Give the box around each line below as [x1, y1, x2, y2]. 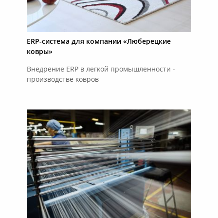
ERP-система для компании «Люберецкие [26, 38, 171, 46]
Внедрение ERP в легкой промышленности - [26, 66, 175, 73]
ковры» [26, 49, 53, 56]
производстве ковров [26, 76, 99, 84]
